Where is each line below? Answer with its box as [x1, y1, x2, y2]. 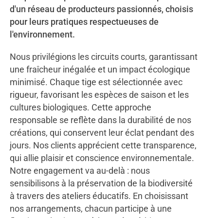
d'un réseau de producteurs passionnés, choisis [10, 4, 193, 14]
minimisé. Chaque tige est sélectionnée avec [10, 77, 182, 87]
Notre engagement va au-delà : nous [10, 165, 150, 176]
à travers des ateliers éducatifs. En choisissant [10, 191, 188, 201]
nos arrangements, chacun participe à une [10, 203, 172, 214]
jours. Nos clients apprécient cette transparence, [10, 140, 197, 150]
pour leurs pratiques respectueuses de [10, 17, 159, 27]
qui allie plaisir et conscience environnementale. [10, 153, 194, 163]
